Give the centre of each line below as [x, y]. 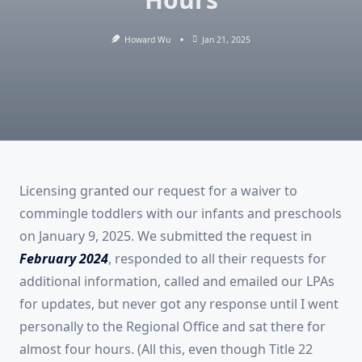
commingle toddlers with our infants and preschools [181, 214]
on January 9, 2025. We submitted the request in [166, 236]
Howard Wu [148, 40]
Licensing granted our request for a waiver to [158, 191]
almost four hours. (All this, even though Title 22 [166, 349]
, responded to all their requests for [217, 259]
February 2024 [64, 259]
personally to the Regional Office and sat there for [173, 327]
